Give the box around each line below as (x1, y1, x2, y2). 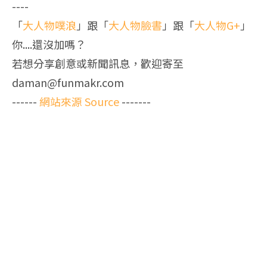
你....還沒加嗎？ (12, 36, 86, 52)
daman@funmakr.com (12, 74, 124, 90)
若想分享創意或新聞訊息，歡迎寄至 (12, 55, 184, 71)
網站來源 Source (39, 93, 119, 109)
